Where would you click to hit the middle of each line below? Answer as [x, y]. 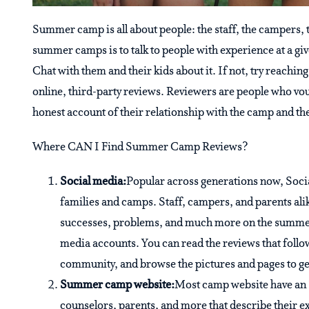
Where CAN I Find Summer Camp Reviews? [140, 148]
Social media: [93, 182]
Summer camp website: [117, 286]
